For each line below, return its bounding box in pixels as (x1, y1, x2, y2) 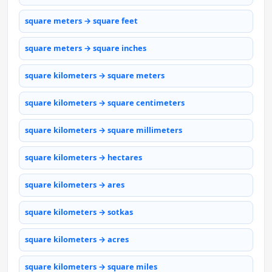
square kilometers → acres (25, 234, 129, 245)
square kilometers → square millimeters (25, 124, 182, 136)
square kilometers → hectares (25, 152, 142, 163)
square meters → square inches (25, 42, 146, 54)
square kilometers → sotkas (25, 206, 133, 218)
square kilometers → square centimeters (25, 97, 185, 109)
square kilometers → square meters (25, 70, 165, 81)
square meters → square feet (25, 15, 138, 27)
